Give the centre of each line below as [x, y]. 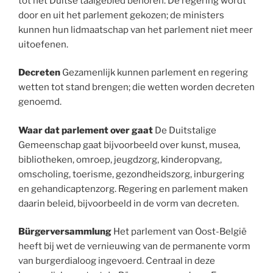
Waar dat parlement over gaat [87, 130]
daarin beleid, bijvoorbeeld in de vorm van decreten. [129, 203]
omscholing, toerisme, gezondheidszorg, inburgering [131, 174]
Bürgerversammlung [65, 232]
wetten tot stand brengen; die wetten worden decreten [136, 87]
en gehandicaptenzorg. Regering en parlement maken [133, 189]
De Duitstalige [186, 130]
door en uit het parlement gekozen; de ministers [121, 15]
